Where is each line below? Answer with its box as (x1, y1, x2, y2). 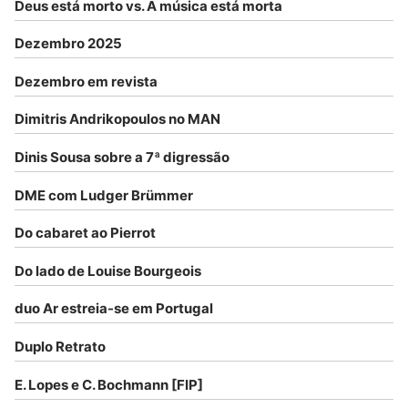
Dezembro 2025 (15, 35, 122, 53)
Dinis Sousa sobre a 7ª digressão (15, 148, 229, 167)
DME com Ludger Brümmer (15, 186, 193, 204)
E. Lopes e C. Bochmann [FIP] (15, 375, 203, 393)
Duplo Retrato (15, 338, 106, 356)
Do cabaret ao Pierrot (15, 224, 156, 242)
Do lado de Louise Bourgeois (15, 261, 201, 280)
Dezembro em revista (15, 72, 158, 90)
